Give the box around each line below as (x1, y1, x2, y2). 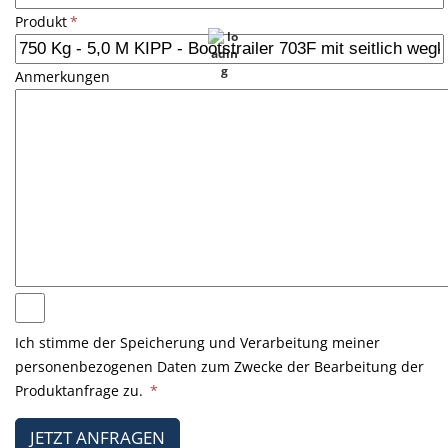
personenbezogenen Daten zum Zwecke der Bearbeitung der (15, 357, 424, 377)
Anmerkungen (15, 67, 110, 87)
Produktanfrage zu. (15, 381, 147, 401)
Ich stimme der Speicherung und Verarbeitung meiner (15, 333, 380, 353)
